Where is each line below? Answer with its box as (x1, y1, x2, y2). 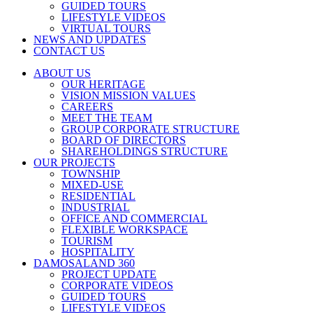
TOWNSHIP (61, 168, 120, 180)
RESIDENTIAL (61, 190, 136, 202)
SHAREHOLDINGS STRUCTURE (61, 145, 228, 157)
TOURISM (61, 235, 112, 247)
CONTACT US (34, 45, 105, 57)
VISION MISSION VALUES (61, 89, 196, 101)
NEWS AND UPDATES (34, 34, 146, 45)
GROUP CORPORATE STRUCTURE (61, 123, 240, 135)
